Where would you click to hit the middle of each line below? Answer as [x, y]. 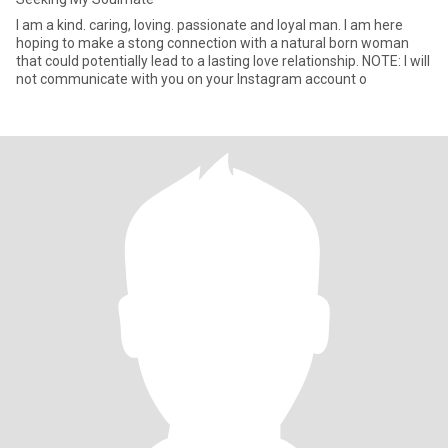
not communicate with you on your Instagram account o [191, 79]
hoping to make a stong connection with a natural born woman [212, 43]
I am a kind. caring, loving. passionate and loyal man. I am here [209, 25]
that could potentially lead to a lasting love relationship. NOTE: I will [223, 61]
